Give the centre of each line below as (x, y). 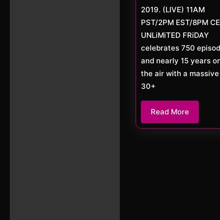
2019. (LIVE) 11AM (173, 9)
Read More (170, 111)
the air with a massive (180, 73)
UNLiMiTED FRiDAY (175, 35)
